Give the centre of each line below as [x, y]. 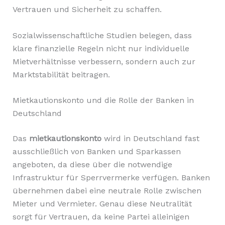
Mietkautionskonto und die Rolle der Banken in [103, 100]
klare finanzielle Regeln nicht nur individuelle [101, 48]
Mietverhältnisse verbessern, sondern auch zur [104, 61]
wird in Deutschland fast [150, 139]
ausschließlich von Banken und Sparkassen [96, 152]
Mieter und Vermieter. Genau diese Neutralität [102, 204]
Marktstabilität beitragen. [61, 74]
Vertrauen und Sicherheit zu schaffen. [87, 10]
